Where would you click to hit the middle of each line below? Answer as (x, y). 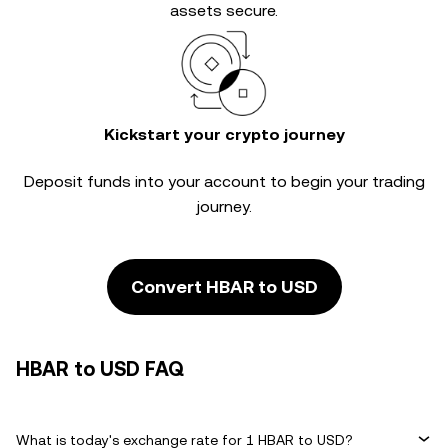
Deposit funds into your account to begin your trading (224, 181)
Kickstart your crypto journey (224, 134)
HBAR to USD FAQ (100, 369)
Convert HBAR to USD (224, 286)
